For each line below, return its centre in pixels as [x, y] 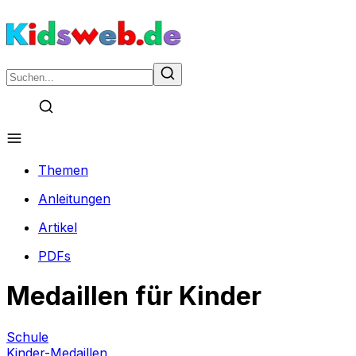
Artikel [58, 227]
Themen [63, 170]
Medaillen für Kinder [134, 296]
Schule [27, 337]
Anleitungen [74, 199]
